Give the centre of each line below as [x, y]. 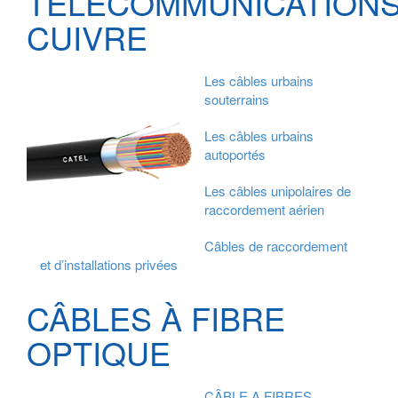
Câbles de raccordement [276, 246]
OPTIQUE [99, 353]
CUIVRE [87, 37]
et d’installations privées [109, 265]
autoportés [235, 155]
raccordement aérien [264, 210]
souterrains [237, 99]
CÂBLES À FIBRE [156, 318]
